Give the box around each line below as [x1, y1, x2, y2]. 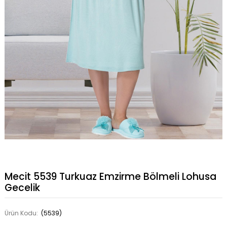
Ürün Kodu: [4, 209, 40, 218]
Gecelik [4, 181, 40, 195]
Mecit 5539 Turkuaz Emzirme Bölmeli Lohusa [4, 170, 216, 184]
